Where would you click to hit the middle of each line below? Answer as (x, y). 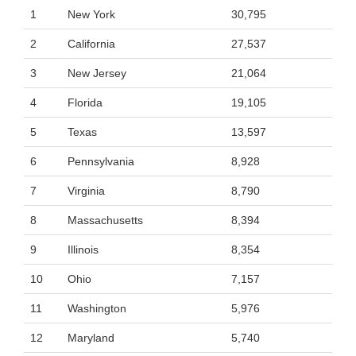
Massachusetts (105, 220)
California (91, 44)
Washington (97, 308)
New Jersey (97, 73)
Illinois (83, 250)
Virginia (86, 191)
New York (91, 14)
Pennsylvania (101, 161)
